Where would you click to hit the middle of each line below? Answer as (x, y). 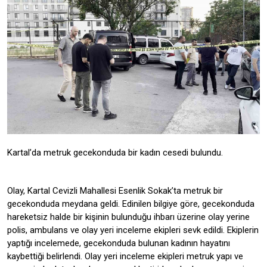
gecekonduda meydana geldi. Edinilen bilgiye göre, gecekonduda (131, 204)
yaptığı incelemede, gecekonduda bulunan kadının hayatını (119, 243)
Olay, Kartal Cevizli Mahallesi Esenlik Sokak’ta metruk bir (115, 190)
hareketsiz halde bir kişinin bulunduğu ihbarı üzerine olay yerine (128, 217)
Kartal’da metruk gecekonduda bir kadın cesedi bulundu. (115, 152)
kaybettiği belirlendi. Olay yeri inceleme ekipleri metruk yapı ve (125, 256)
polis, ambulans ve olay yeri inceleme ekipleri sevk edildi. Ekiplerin (133, 230)
